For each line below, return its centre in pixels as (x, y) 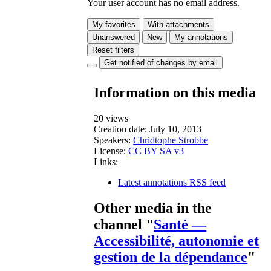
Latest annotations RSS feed (172, 183)
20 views (111, 119)
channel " (124, 225)
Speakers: (113, 140)
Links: (106, 162)
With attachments (178, 25)
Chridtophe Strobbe (171, 140)
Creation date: (121, 129)
